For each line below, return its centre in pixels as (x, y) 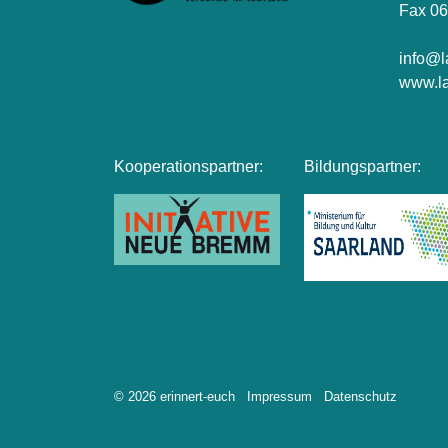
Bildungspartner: (363, 166)
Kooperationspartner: (189, 166)
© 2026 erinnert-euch (174, 396)
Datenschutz (360, 396)
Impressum (279, 396)
